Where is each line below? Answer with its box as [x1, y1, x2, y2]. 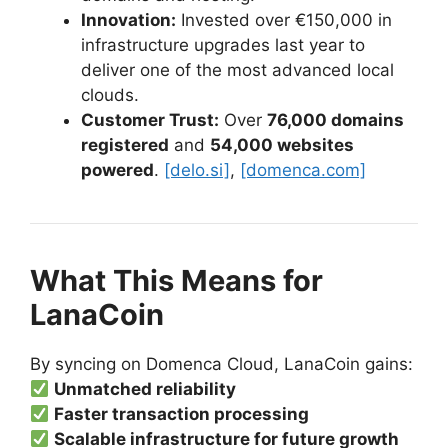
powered [81, 160, 154, 181]
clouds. [81, 85, 139, 106]
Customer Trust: [81, 110, 219, 131]
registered [81, 135, 169, 156]
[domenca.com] [240, 160, 366, 181]
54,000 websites [210, 135, 354, 156]
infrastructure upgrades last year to [81, 35, 365, 56]
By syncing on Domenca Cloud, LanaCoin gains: [30, 354, 413, 375]
